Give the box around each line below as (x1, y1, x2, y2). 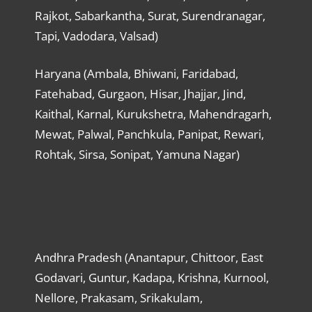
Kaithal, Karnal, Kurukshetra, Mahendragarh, (34, 106, 272, 123)
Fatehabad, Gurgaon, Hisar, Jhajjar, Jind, (34, 86, 246, 102)
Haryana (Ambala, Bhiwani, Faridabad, (34, 65, 238, 82)
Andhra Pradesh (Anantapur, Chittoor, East (34, 249, 263, 266)
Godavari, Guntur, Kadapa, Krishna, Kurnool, (34, 270, 269, 286)
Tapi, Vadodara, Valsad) (34, 27, 158, 44)
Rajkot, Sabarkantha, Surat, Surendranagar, (34, 7, 265, 24)
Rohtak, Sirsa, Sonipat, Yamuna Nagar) (34, 146, 240, 163)
